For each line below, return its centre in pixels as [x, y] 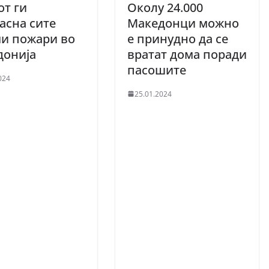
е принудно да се [178, 38]
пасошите [157, 70]
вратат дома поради [187, 54]
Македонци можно [183, 23]
